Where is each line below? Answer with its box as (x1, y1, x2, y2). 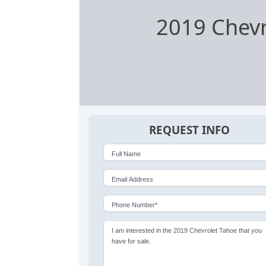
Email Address (112, 175, 154, 183)
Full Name (112, 150, 141, 157)
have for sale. (112, 237, 151, 245)
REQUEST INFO (148, 122, 230, 138)
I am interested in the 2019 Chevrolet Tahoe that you (112, 226, 262, 234)
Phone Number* (112, 201, 158, 208)
